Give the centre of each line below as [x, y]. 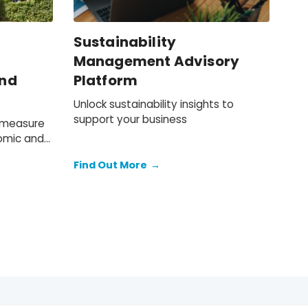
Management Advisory [156, 62]
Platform [106, 81]
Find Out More [110, 165]
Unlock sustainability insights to [153, 104]
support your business [130, 120]
